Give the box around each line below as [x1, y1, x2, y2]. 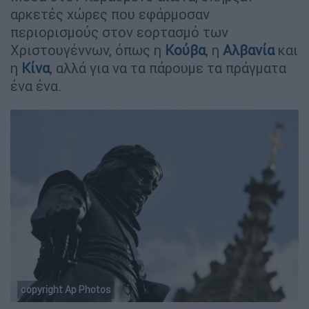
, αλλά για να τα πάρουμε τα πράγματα [50, 59, 286, 77]
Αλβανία [223, 41, 275, 59]
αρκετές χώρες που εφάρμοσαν [10, 5, 210, 23]
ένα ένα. [10, 77, 62, 94]
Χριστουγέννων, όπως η [10, 41, 165, 59]
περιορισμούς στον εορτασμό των [10, 23, 228, 41]
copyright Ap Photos [21, 283, 111, 296]
